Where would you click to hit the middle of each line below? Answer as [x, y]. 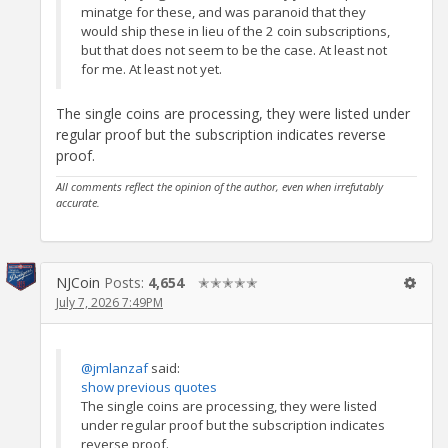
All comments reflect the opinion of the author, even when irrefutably [219, 186]
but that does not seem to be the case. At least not [234, 50]
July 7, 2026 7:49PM [109, 302]
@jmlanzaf [114, 368]
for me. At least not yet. [151, 69]
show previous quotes [149, 387]
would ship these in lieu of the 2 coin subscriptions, [235, 31]
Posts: [126, 282]
